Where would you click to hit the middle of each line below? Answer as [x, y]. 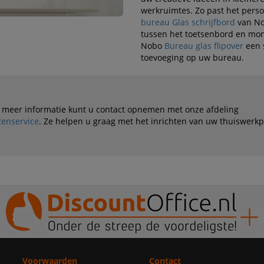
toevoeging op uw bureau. [192, 58]
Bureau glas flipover [204, 46]
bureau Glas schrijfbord [188, 22]
